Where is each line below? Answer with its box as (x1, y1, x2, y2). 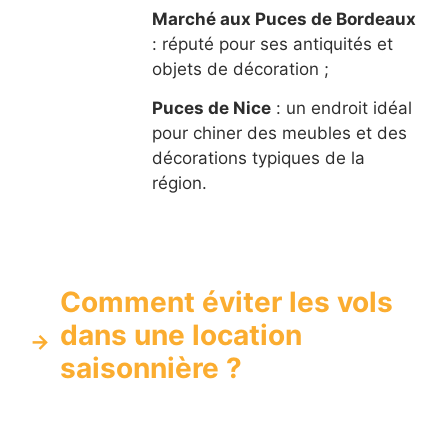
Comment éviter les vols (60, 284, 393, 319)
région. (151, 172, 207, 193)
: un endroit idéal (270, 97, 412, 118)
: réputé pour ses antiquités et (151, 33, 393, 54)
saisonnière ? (60, 350, 242, 385)
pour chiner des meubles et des (151, 122, 407, 143)
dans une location (60, 317, 302, 352)
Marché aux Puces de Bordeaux (151, 8, 416, 29)
